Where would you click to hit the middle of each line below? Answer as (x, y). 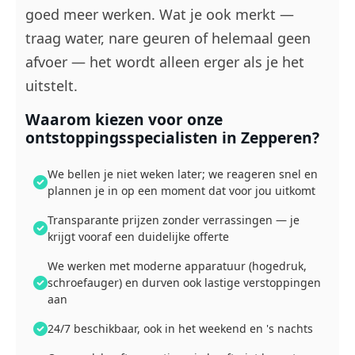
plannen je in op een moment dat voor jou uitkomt (181, 191)
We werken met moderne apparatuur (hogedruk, (177, 266)
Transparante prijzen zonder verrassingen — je (174, 220)
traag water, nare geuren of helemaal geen (168, 38)
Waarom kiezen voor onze (124, 119)
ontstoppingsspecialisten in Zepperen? (172, 137)
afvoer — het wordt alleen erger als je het (165, 62)
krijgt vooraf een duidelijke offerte (138, 237)
